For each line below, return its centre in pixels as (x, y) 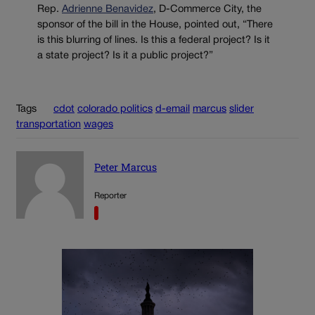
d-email (173, 110)
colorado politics (115, 110)
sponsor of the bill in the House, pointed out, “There (155, 25)
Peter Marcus (126, 167)
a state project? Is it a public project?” (125, 56)
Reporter (110, 195)
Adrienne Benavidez (108, 9)
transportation (49, 125)
